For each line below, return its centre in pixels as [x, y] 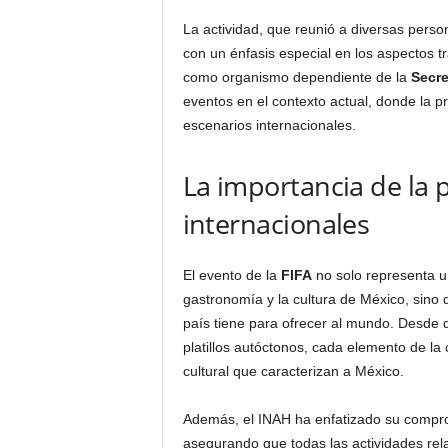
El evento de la [231, 275]
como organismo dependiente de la [296, 77]
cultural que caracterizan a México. [293, 371]
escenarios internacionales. [269, 125]
